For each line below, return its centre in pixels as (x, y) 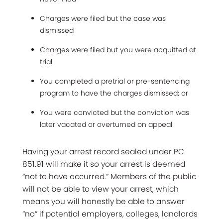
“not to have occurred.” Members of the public (109, 176)
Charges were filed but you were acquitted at (118, 50)
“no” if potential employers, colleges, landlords (110, 214)
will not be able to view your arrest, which (101, 189)
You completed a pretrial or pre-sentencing (115, 81)
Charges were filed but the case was (103, 18)
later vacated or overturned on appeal (106, 124)
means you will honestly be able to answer (104, 201)
